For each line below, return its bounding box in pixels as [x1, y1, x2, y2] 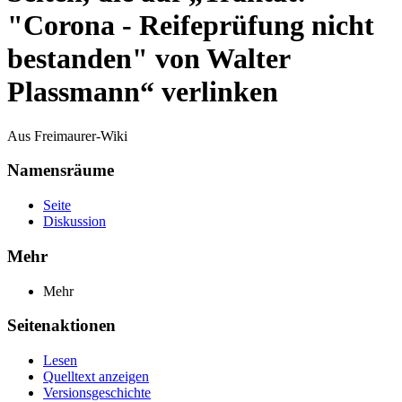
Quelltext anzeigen [43, 369, 149, 385]
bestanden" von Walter [7, 42, 290, 75]
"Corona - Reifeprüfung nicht [7, 9, 374, 42]
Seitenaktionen [7, 316, 116, 336]
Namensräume [7, 161, 114, 180]
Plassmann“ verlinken [7, 75, 278, 109]
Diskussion [43, 214, 106, 230]
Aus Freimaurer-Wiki [7, 127, 127, 144]
